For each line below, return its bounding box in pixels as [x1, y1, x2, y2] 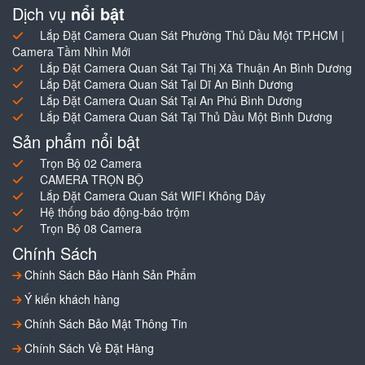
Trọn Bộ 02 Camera [40, 154, 142, 171]
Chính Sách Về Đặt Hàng [21, 339, 154, 356]
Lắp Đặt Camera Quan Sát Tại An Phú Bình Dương [40, 91, 302, 108]
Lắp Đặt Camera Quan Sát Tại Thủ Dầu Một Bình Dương [40, 108, 332, 125]
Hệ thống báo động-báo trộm [40, 203, 190, 220]
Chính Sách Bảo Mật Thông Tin [21, 314, 187, 332]
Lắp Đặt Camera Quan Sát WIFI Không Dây [40, 187, 266, 204]
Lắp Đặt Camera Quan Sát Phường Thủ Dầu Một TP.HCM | [40, 26, 345, 43]
